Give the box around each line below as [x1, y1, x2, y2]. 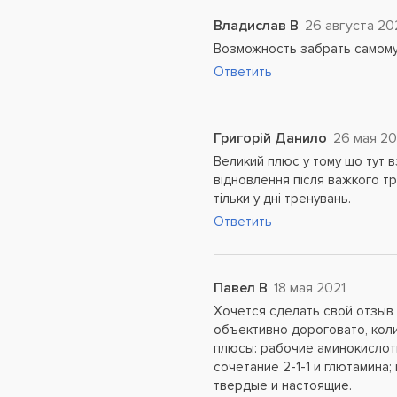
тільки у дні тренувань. [214, 191, 352, 206]
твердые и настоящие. [214, 378, 353, 393]
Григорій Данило [214, 129, 328, 147]
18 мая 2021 [274, 279, 346, 297]
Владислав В [214, 17, 300, 35]
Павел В [214, 279, 269, 297]
